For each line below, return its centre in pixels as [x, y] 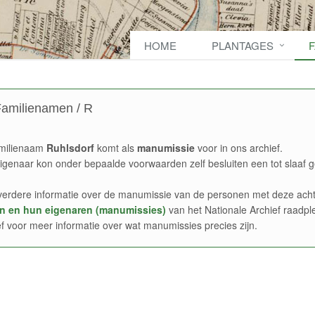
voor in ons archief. [238, 148]
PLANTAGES [243, 45]
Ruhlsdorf [70, 148]
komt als [115, 148]
